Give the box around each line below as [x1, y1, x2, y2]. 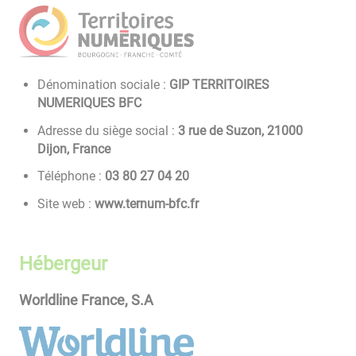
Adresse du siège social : [37, 122, 179, 138]
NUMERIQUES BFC [37, 95, 142, 111]
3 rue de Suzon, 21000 [178, 122, 304, 138]
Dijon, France [37, 141, 111, 157]
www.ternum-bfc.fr [95, 195, 199, 211]
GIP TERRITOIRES [169, 77, 270, 93]
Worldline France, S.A [19, 291, 153, 308]
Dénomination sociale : [37, 77, 170, 93]
